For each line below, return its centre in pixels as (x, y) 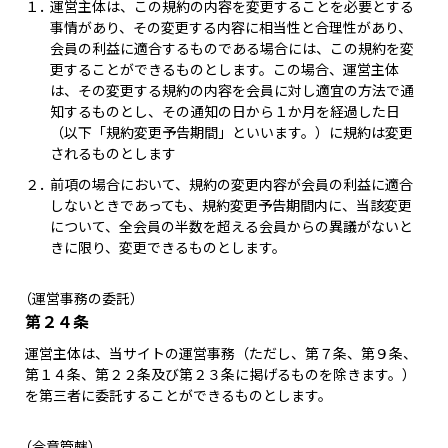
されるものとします (112, 153)
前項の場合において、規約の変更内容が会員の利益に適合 (231, 184)
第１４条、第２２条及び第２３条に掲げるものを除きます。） (220, 374)
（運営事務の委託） (81, 298)
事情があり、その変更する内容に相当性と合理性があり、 (230, 27)
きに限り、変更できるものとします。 (167, 247)
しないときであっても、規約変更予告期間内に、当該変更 (230, 205)
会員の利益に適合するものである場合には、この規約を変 (231, 48)
